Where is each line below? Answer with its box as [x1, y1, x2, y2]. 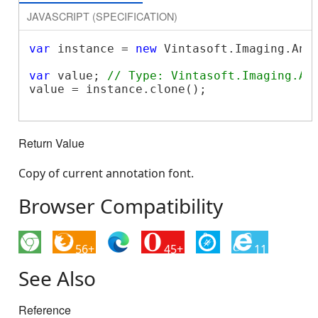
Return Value [18, 135, 84, 152]
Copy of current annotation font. [18, 165, 194, 182]
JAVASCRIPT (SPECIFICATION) [26, 8, 177, 23]
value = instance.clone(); [28, 82, 207, 96]
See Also [18, 265, 96, 292]
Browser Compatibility [18, 192, 223, 220]
